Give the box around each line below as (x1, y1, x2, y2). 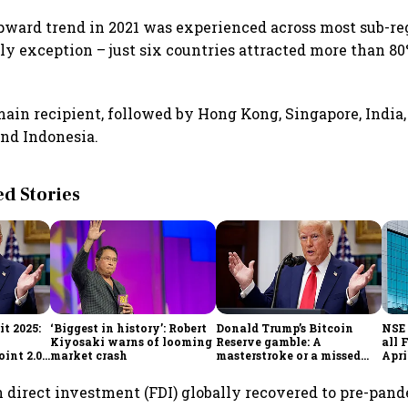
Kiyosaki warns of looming (50, 333, 213, 349)
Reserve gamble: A (216, 333, 322, 349)
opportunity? (216, 361, 295, 376)
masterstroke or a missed (216, 347, 362, 362)
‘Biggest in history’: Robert (50, 320, 208, 335)
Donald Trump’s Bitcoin (216, 320, 354, 335)
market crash (50, 347, 128, 362)
